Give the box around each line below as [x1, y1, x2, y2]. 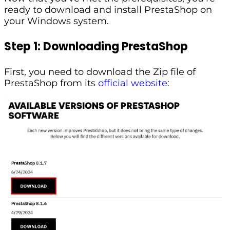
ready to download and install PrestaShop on [4, 4, 212, 15]
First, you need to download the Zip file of [4, 66, 196, 78]
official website [98, 77, 167, 89]
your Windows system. [4, 15, 109, 27]
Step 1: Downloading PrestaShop [4, 38, 188, 54]
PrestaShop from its [4, 77, 98, 89]
